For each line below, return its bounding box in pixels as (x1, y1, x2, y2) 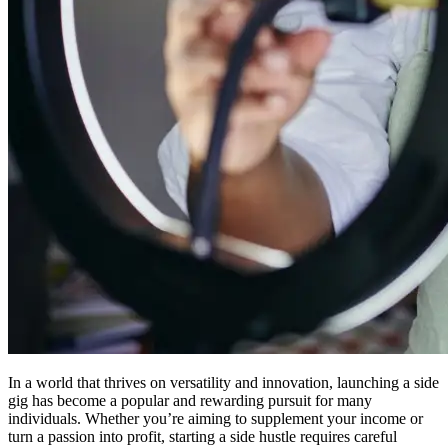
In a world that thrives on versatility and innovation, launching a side (8, 373, 439, 391)
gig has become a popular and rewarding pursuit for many (8, 391, 372, 409)
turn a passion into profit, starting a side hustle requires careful (8, 427, 397, 445)
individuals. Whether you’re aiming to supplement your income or (8, 409, 423, 427)
